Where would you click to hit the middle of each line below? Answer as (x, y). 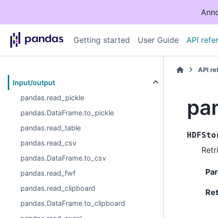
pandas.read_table (51, 128)
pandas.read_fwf (48, 173)
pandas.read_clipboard (58, 188)
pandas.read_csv (49, 143)
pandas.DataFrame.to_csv (64, 158)
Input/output (34, 82)
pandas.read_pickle (53, 98)
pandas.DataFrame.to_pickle (67, 113)
